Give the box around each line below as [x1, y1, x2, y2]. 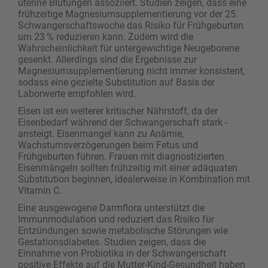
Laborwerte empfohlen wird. [18, 87, 136, 99]
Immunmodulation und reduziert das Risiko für [18, 213, 214, 225]
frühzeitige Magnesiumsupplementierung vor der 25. [18, 8, 238, 20]
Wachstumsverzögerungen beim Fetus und [18, 139, 198, 151]
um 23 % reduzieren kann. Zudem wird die [18, 31, 193, 42]
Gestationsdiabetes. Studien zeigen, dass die [18, 236, 206, 248]
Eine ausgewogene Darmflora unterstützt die [18, 202, 205, 214]
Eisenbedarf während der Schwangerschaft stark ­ [18, 116, 227, 128]
